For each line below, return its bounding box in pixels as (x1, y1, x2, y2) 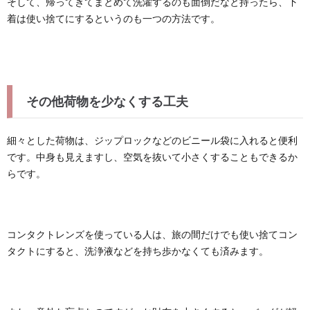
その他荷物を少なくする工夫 (26, 93, 188, 109)
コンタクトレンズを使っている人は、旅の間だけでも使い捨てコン (7, 228, 298, 240)
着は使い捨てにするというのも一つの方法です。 (7, 12, 220, 24)
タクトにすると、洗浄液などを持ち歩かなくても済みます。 (7, 245, 268, 257)
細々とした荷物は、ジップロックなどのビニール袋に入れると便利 (7, 134, 298, 146)
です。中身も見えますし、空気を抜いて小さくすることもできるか (7, 151, 298, 163)
